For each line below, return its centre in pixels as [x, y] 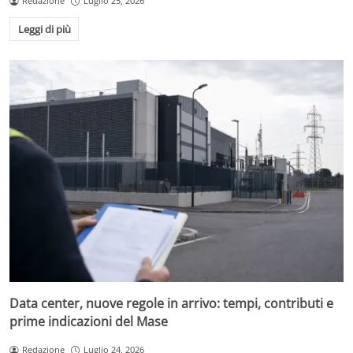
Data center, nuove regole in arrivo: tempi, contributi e [171, 304]
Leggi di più [44, 29]
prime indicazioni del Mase [89, 322]
